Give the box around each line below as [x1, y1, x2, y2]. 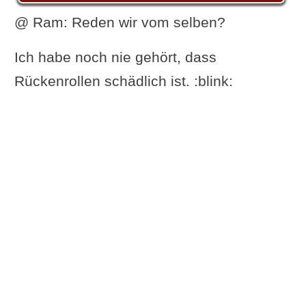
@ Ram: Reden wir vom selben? [14, 14, 225, 30]
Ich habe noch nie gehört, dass [14, 48, 217, 65]
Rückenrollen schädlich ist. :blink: [14, 72, 233, 89]
